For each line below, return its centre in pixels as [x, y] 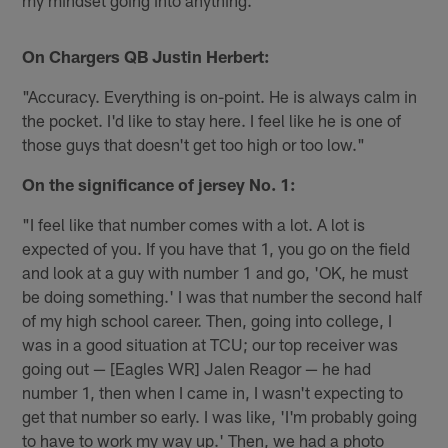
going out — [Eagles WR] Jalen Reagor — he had [197, 368]
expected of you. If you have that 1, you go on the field [216, 248]
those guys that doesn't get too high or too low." [194, 144]
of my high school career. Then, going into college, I [207, 320]
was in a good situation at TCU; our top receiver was [210, 344]
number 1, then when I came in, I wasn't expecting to [213, 392]
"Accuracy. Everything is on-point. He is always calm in [220, 96]
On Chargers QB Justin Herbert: [146, 56]
